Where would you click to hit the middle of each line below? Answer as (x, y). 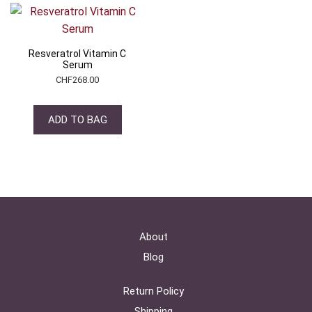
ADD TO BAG (77, 119)
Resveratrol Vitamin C (78, 53)
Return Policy (153, 291)
